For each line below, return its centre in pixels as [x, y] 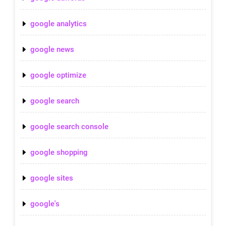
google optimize [58, 75]
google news [52, 49]
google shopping [59, 152]
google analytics [59, 23]
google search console [69, 126]
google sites [52, 178]
